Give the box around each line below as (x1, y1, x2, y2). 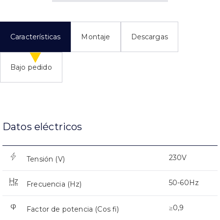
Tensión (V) (27, 154, 65, 164)
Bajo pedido (10, 62, 52, 72)
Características (10, 32, 61, 41)
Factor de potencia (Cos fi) (27, 204, 119, 214)
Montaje (81, 32, 110, 41)
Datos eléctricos (2, 120, 82, 133)
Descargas (131, 32, 168, 41)
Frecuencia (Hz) (27, 179, 82, 189)
